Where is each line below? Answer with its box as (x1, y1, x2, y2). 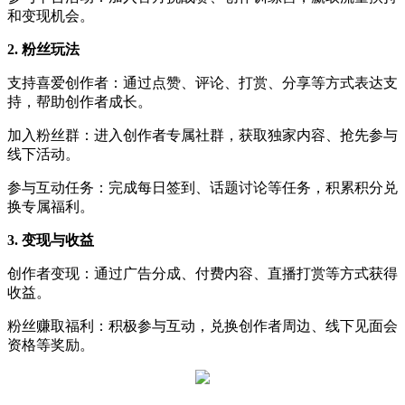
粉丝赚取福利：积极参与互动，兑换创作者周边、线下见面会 (7, 318, 398, 334)
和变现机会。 (7, 8, 94, 24)
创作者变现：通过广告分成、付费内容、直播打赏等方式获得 (7, 266, 398, 281)
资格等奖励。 (7, 337, 94, 353)
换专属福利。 (7, 199, 94, 214)
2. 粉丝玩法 (7, 42, 80, 57)
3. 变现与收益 (7, 232, 94, 248)
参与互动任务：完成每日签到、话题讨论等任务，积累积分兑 (7, 180, 398, 195)
